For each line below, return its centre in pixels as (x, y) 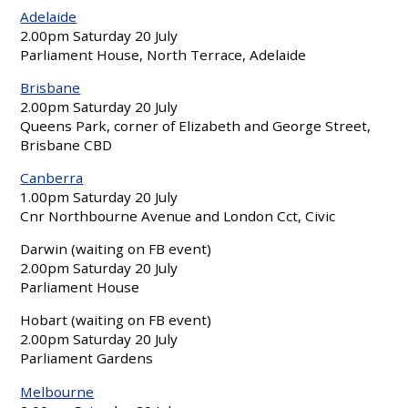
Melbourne (57, 391)
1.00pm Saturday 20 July (99, 196)
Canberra (52, 177)
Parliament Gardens (87, 358)
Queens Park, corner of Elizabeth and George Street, (196, 125)
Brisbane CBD (66, 144)
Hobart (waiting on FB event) (116, 320)
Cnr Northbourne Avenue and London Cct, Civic (178, 215)
